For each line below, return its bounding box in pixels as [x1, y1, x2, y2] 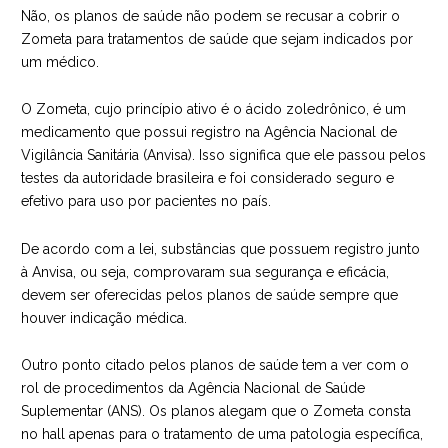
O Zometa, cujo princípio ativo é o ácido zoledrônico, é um [21, 101, 406, 118]
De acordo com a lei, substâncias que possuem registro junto [21, 240, 420, 257]
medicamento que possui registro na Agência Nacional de [21, 124, 397, 141]
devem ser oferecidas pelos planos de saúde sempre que [21, 286, 398, 303]
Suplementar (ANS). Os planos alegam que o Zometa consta [21, 403, 411, 420]
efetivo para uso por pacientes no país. [21, 193, 271, 210]
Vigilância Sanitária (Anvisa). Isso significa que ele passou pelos [21, 147, 426, 164]
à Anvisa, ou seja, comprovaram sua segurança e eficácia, [21, 263, 389, 280]
